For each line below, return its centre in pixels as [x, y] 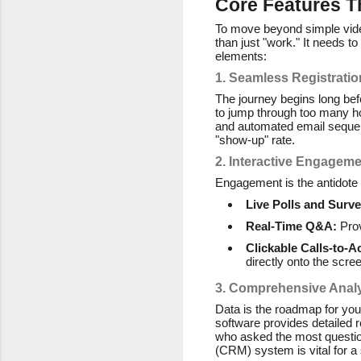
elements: [241, 56]
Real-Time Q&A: [291, 226]
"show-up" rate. [255, 139]
